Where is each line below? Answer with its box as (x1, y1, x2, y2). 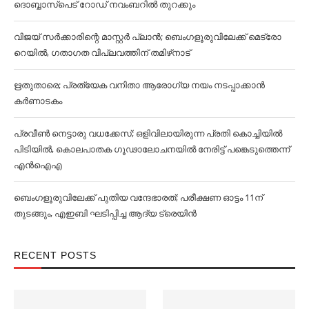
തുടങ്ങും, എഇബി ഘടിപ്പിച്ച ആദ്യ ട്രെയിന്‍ (14, 206, 197, 219)
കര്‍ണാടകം (14, 94, 62, 107)
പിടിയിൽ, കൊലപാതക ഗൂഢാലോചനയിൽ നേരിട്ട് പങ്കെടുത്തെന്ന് (14, 142, 290, 155)
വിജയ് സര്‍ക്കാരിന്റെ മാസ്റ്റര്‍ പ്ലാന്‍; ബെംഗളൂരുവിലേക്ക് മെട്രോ (14, 30, 281, 43)
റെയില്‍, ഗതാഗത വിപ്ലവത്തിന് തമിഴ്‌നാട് (14, 46, 190, 59)
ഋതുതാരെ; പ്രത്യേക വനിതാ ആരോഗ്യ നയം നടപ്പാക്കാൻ (14, 78, 265, 91)
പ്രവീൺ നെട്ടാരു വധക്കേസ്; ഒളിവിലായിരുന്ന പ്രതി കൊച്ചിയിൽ (14, 126, 282, 139)
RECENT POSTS (14, 249, 97, 261)
